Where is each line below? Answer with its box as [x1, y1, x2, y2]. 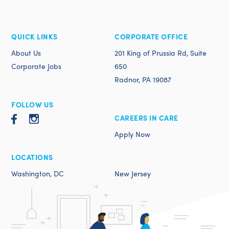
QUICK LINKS [11, 31, 58, 41]
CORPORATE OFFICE [114, 31, 188, 41]
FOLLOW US [11, 99, 54, 109]
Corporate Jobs [11, 61, 62, 71]
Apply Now [114, 129, 150, 139]
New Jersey [114, 168, 151, 178]
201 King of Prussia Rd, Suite [114, 48, 207, 58]
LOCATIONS [11, 152, 53, 162]
